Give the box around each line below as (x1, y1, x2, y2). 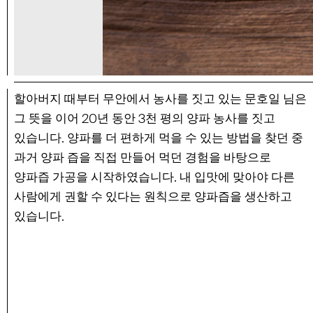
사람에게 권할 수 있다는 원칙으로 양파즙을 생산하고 (14, 189, 292, 205)
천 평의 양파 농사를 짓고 (145, 110, 275, 126)
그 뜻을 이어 (14, 110, 82, 126)
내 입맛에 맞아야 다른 (177, 169, 295, 185)
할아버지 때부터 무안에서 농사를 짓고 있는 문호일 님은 (14, 91, 307, 107)
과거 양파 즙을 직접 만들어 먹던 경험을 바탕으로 (14, 150, 271, 166)
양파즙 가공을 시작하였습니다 (14, 169, 174, 185)
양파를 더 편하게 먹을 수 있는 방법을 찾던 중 (64, 130, 303, 146)
